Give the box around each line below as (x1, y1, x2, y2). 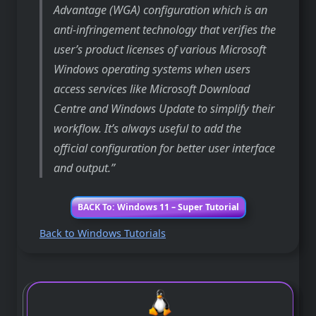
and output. (54, 159, 111, 176)
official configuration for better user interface (54, 140, 276, 156)
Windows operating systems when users (54, 61, 251, 77)
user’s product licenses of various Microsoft (54, 41, 267, 57)
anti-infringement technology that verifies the (54, 21, 276, 37)
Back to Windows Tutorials (39, 226, 166, 240)
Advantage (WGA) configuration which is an (54, 1, 268, 18)
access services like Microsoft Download (54, 80, 250, 97)
